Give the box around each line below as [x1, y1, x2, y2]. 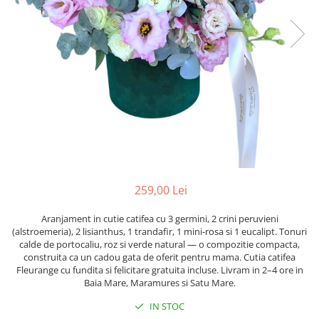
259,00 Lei [135, 182, 187, 198]
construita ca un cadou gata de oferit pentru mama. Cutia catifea [23, 251, 296, 263]
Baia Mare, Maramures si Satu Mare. [83, 276, 236, 289]
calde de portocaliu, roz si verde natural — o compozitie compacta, [19, 238, 300, 251]
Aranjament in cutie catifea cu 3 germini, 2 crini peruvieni [41, 212, 278, 225]
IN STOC [147, 300, 184, 313]
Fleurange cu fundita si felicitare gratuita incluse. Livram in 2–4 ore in [16, 263, 303, 276]
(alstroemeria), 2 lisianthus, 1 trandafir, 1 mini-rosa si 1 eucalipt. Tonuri [12, 225, 307, 238]
